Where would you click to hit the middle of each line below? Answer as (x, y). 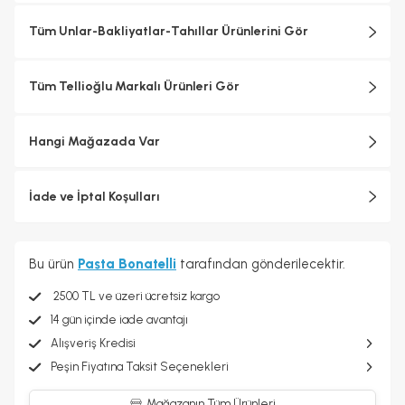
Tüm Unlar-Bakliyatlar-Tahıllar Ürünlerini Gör (169, 31)
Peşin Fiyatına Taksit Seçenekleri (140, 366)
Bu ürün (53, 264)
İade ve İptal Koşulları (94, 196)
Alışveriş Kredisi (93, 343)
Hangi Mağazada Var (94, 141)
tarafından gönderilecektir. (261, 264)
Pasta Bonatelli (127, 264)
